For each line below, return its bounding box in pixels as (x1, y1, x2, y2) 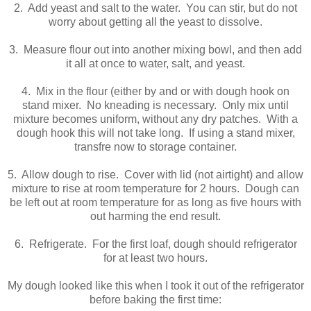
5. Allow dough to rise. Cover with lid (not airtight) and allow (8, 169, 303, 181)
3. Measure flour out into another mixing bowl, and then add (9, 44, 302, 56)
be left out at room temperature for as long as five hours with (10, 196, 301, 209)
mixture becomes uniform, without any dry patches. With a (13, 113, 298, 126)
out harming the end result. (90, 210, 221, 223)
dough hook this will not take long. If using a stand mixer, (16, 127, 295, 140)
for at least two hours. (103, 252, 208, 264)
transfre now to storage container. (74, 141, 237, 153)
